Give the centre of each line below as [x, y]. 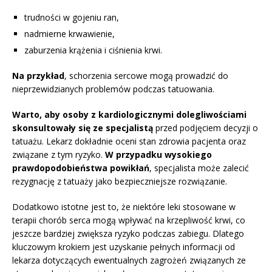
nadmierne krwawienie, [70, 34]
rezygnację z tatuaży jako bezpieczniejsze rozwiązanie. [120, 182]
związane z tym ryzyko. [59, 155]
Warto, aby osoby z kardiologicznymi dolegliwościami [129, 115]
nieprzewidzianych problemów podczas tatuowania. [113, 89]
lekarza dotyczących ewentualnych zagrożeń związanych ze [129, 260]
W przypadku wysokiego [158, 155]
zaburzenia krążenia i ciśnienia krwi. [93, 50]
